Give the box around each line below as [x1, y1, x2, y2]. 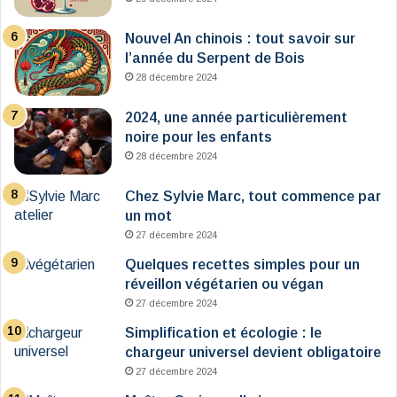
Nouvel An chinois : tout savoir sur [125, 31, 355, 47]
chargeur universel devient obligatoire [125, 345, 381, 361]
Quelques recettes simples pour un [125, 257, 360, 273]
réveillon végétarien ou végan [125, 276, 323, 292]
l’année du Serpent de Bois [125, 51, 305, 66]
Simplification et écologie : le [125, 325, 322, 341]
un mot [125, 208, 172, 224]
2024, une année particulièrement [125, 110, 347, 126]
